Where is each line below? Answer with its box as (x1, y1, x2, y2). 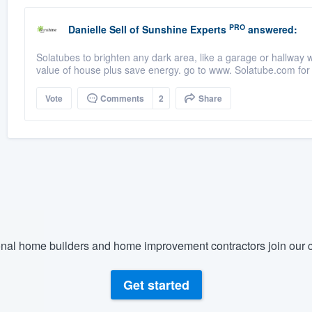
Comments (97, 92, 144, 105)
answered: (244, 22, 297, 37)
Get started (123, 276, 189, 295)
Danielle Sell (68, 22, 127, 37)
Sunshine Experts (141, 22, 226, 37)
